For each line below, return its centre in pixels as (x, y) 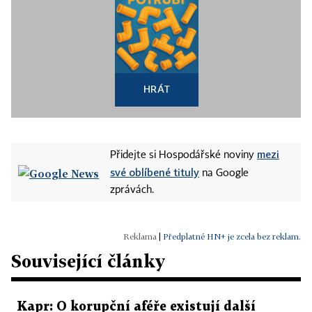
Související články (88, 261)
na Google (224, 173)
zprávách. (132, 190)
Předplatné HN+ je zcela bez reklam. (232, 236)
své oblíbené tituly (155, 172)
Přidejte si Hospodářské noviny (184, 155)
